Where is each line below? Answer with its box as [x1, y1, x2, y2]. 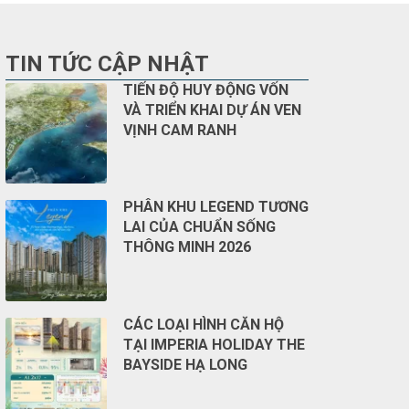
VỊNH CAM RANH [122, 121, 236, 139]
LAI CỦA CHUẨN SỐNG [122, 218, 276, 236]
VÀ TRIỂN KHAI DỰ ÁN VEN [122, 100, 301, 119]
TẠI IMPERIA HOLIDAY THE [122, 335, 305, 353]
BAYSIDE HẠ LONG [122, 355, 247, 373]
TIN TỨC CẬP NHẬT [5, 50, 210, 77]
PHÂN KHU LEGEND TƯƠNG [122, 198, 309, 215]
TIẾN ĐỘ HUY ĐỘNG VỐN [122, 80, 288, 99]
